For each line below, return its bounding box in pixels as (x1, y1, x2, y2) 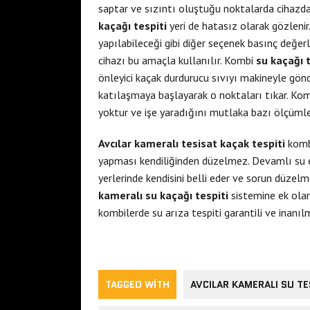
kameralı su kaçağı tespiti (98, 188, 228, 202)
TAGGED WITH (105, 277, 170, 291)
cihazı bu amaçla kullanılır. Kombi (98, 53, 256, 67)
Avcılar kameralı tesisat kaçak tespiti (98, 136, 285, 150)
